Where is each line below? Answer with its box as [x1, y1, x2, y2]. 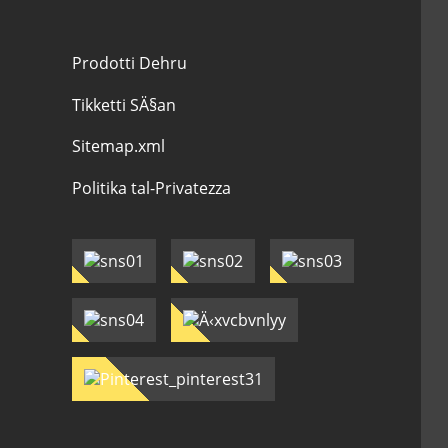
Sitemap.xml [72, 135, 166, 158]
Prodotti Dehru [72, 52, 188, 74]
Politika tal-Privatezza [72, 176, 232, 199]
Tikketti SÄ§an [72, 93, 177, 116]
